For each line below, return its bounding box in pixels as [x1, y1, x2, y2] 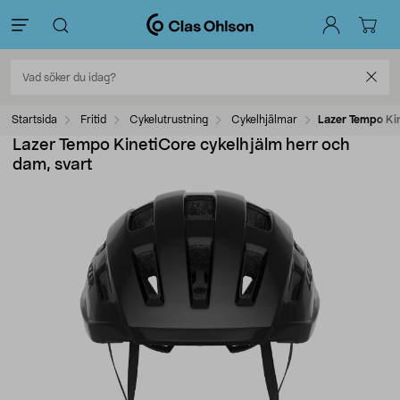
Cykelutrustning [129, 114, 208, 125]
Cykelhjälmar [231, 114, 297, 125]
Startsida [12, 114, 57, 125]
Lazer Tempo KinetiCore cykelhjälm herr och [12, 137, 350, 154]
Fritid [80, 114, 106, 125]
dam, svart [12, 157, 93, 173]
